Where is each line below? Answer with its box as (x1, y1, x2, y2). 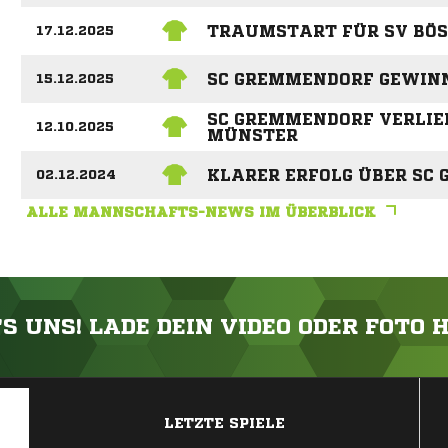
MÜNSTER (206, 127, 298, 143)
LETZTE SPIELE (164, 416, 285, 431)
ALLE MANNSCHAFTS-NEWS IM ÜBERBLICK (25, 205, 376, 220)
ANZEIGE (201, 382, 247, 394)
